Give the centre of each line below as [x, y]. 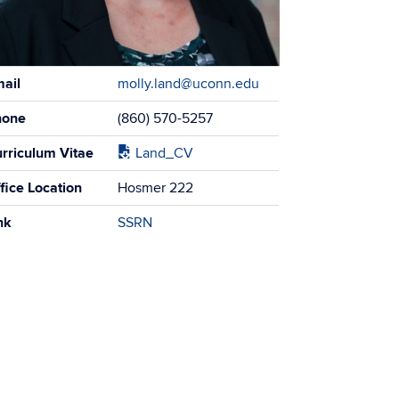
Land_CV [163, 153]
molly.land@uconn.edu [189, 83]
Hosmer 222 [156, 187]
